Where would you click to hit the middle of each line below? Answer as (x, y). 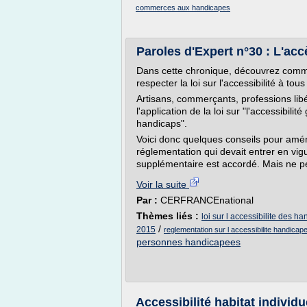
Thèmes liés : (169, 216)
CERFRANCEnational (207, 200)
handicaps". (162, 123)
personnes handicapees (188, 242)
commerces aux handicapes (183, 8)
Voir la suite (163, 184)
